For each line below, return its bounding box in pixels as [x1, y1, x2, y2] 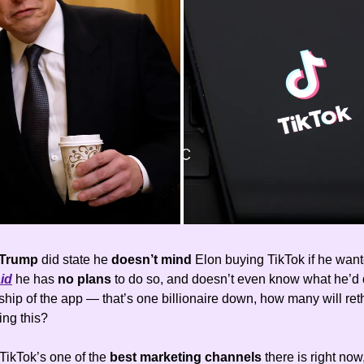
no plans [58, 272, 111, 287]
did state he [41, 253, 111, 267]
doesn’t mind [111, 253, 195, 267]
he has [12, 272, 58, 287]
